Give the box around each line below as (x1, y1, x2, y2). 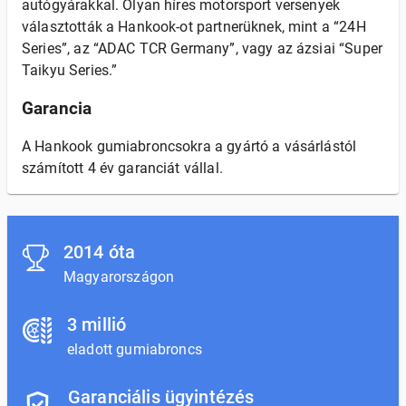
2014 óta (63, 241, 136, 263)
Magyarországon (63, 268, 175, 285)
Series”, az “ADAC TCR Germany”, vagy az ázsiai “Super (22, 40, 382, 57)
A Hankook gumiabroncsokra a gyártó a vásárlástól (22, 138, 357, 155)
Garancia (22, 99, 92, 119)
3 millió (67, 314, 127, 335)
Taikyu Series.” (22, 62, 118, 79)
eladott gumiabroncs (67, 341, 202, 358)
